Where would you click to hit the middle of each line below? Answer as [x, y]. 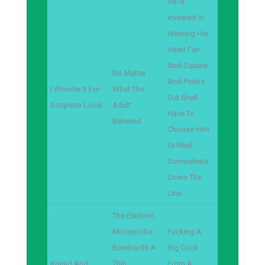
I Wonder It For [75, 89]
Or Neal [180, 145]
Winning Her [188, 33]
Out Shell [182, 97]
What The [128, 89]
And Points [186, 81]
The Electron [133, 216]
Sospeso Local [76, 105]
